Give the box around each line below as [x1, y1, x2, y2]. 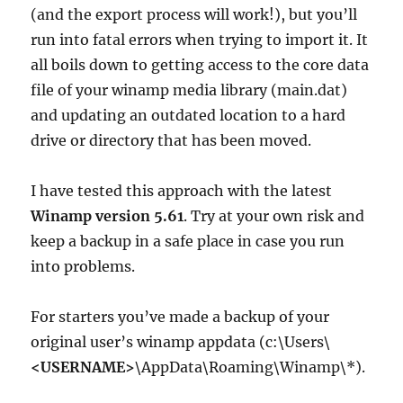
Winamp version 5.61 [31, 206, 184, 225]
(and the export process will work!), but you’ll [31, 4, 358, 23]
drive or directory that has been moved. [31, 130, 312, 149]
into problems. [31, 256, 136, 275]
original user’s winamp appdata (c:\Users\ [31, 332, 331, 351]
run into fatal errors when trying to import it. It [31, 30, 369, 49]
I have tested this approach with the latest [31, 181, 333, 200]
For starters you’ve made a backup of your [31, 307, 330, 326]
